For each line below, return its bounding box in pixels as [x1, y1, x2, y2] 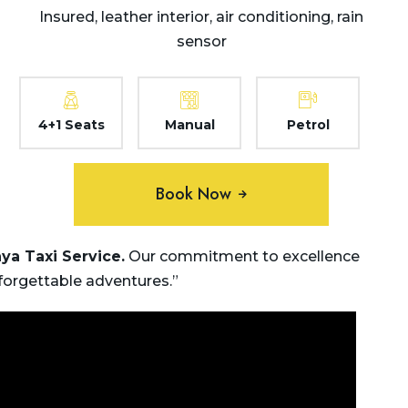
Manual [164, 117, 215, 133]
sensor [176, 33, 227, 50]
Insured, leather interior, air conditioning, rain [39, 8, 363, 25]
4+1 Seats [37, 117, 105, 133]
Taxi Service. [20, 248, 125, 265]
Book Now [156, 182, 231, 206]
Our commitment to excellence [125, 248, 360, 265]
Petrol [286, 117, 330, 133]
